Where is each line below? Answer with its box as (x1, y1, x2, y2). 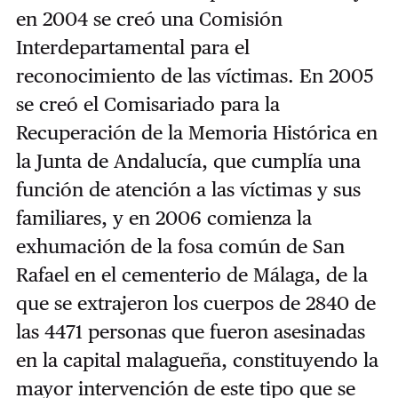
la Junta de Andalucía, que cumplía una (15, 148, 361, 172)
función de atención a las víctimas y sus (15, 177, 361, 201)
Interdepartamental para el (15, 35, 250, 59)
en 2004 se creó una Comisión (15, 6, 283, 30)
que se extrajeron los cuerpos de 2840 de (15, 291, 376, 314)
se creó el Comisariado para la (15, 92, 280, 115)
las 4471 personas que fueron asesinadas (15, 319, 365, 343)
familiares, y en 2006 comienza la (15, 205, 312, 229)
